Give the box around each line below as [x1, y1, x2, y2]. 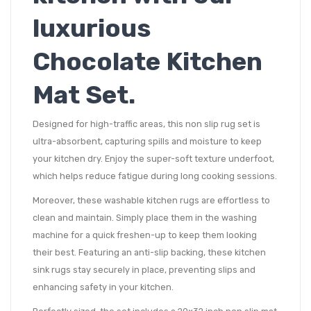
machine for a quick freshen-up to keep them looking [33, 229, 257, 240]
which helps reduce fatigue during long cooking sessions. [33, 170, 277, 181]
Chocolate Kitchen [33, 46, 262, 76]
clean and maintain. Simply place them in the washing [33, 212, 257, 223]
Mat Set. [33, 79, 135, 110]
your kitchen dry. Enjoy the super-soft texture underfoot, [33, 153, 274, 164]
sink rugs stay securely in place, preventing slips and [33, 264, 255, 275]
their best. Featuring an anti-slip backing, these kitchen [33, 246, 266, 258]
